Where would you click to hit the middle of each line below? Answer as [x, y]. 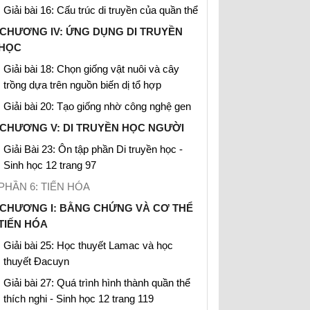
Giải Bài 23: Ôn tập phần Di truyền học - [93, 149]
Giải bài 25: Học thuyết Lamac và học [88, 245]
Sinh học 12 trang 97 [50, 165]
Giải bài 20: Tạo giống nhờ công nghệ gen [97, 106]
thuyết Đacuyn [36, 261]
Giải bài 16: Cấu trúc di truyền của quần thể [101, 10]
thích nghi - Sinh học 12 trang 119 [79, 299]
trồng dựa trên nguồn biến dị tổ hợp [82, 85]
